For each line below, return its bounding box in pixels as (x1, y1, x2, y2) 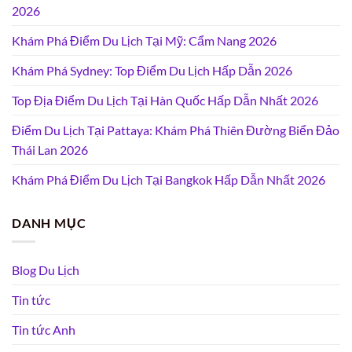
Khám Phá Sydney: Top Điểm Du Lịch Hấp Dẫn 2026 (12, 62, 292, 78)
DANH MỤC (12, 214, 86, 230)
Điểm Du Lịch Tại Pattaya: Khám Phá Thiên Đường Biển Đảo (12, 122, 339, 137)
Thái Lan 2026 (12, 141, 88, 157)
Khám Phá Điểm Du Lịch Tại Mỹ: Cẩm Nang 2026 (12, 32, 277, 48)
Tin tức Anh (12, 322, 75, 338)
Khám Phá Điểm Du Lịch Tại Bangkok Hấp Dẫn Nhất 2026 (12, 171, 325, 187)
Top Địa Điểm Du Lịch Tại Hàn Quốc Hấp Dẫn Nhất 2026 (12, 92, 318, 108)
